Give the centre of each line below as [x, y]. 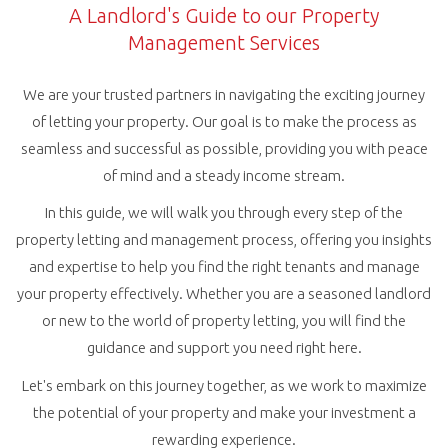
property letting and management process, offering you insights [224, 239]
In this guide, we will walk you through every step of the [224, 212]
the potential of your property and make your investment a [224, 412]
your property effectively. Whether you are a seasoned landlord [224, 293]
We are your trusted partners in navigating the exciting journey [224, 94]
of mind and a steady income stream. [224, 175]
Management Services [224, 42]
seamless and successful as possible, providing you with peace [224, 148]
